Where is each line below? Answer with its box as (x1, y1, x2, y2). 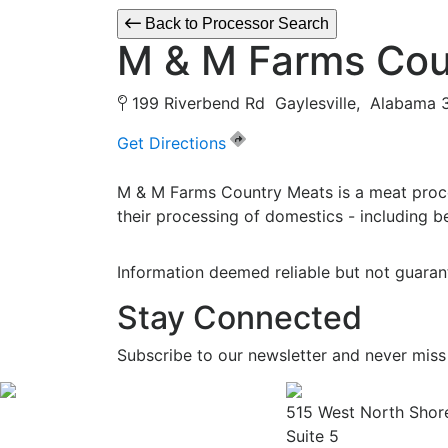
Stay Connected (117, 298, 362, 338)
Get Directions (117, 133, 226, 154)
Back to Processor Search (141, 15, 329, 33)
